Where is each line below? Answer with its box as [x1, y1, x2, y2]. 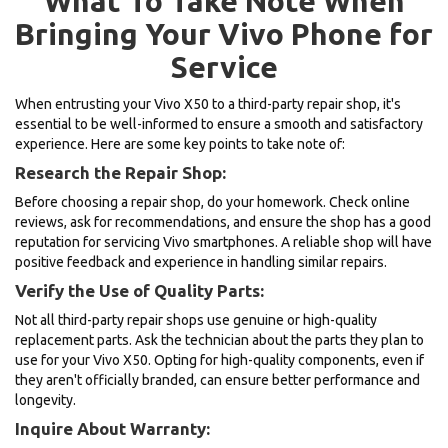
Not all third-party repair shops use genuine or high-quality [15, 311, 377, 328]
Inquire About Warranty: [15, 418, 210, 438]
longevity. [15, 391, 76, 408]
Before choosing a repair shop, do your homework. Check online [15, 193, 410, 210]
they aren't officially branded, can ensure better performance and [15, 371, 420, 388]
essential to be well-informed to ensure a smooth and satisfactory [15, 115, 423, 132]
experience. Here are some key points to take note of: [15, 135, 345, 152]
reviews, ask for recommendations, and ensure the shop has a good [15, 213, 431, 230]
